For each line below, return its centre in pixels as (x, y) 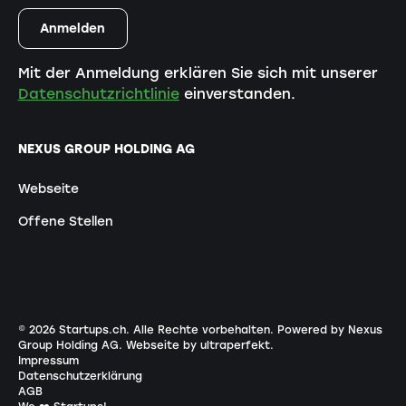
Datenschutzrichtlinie (98, 94)
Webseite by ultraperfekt (198, 346)
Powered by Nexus (329, 330)
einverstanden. (237, 94)
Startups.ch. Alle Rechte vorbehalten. (166, 330)
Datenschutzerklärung (80, 377)
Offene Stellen (65, 221)
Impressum (48, 361)
